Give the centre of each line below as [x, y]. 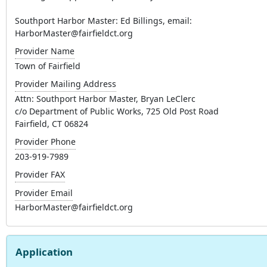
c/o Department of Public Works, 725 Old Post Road [117, 111]
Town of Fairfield [48, 66]
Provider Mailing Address [66, 84]
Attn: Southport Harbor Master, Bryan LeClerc [105, 98]
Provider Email [44, 193]
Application [44, 252]
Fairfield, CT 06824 [52, 123]
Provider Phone [45, 142]
